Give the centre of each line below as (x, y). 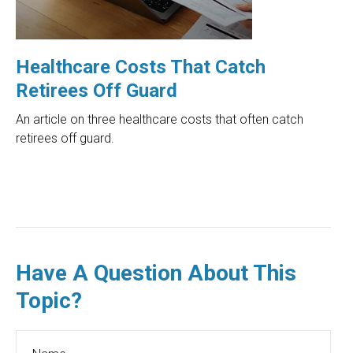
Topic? (49, 301)
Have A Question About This (156, 273)
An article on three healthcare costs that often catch (160, 120)
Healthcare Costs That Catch (141, 67)
